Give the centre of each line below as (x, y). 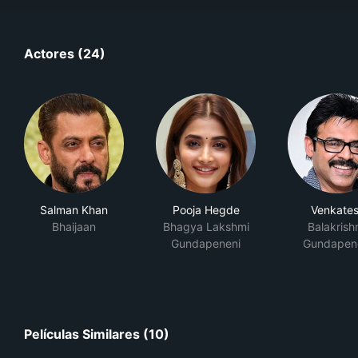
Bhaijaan (74, 227)
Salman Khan (74, 210)
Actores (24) (65, 54)
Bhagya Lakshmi (206, 227)
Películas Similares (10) (97, 334)
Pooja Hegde (206, 210)
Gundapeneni (206, 243)
